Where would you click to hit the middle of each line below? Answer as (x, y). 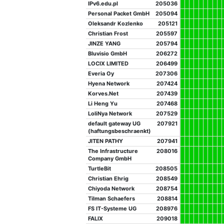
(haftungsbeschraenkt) (119, 131)
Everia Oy (101, 74)
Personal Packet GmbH (119, 14)
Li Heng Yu (103, 104)
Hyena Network (109, 84)
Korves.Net (103, 94)
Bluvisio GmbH (107, 54)
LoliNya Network (110, 114)
